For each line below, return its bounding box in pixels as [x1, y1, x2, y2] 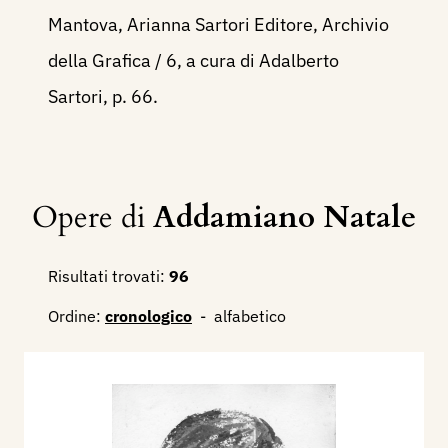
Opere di [32, 196, 153, 238]
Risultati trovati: [48, 265, 165, 286]
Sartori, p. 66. [48, 84, 158, 108]
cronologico [105, 305, 192, 326]
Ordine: [48, 305, 101, 326]
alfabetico [214, 305, 286, 326]
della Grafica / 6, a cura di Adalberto [48, 48, 339, 72]
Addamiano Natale [153, 196, 416, 238]
